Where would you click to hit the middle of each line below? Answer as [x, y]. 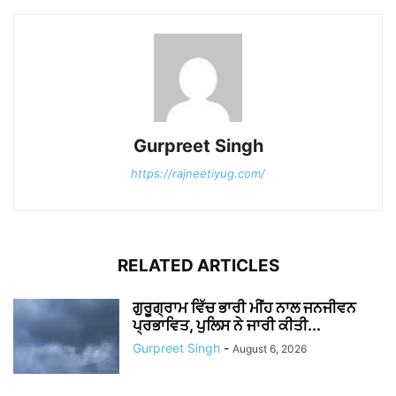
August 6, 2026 [270, 349]
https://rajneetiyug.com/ [198, 174]
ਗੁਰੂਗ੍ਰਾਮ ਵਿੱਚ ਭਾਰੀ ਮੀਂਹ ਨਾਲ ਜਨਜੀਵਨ [244, 308]
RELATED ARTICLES [198, 266]
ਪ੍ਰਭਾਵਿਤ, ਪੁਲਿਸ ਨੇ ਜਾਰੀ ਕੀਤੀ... [227, 326]
